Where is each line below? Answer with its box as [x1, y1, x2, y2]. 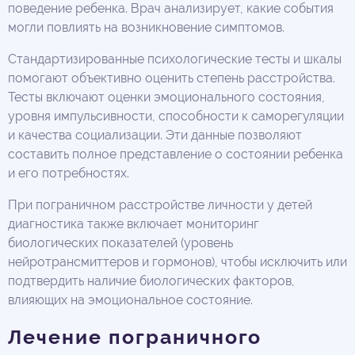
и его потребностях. [8, 166, 129, 181]
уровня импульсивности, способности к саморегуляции [8, 109, 344, 124]
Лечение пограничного [8, 326, 261, 349]
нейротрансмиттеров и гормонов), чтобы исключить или [8, 254, 347, 270]
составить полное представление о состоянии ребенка [8, 147, 343, 162]
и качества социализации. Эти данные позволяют [8, 128, 302, 143]
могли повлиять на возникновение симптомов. [8, 20, 284, 36]
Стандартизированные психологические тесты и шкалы [8, 52, 342, 67]
